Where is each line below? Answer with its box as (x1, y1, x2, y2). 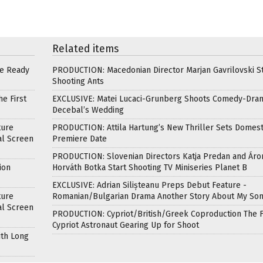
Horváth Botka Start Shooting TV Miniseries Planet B (52, 162, 247, 173)
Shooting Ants (52, 76, 104, 86)
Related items (52, 42, 119, 55)
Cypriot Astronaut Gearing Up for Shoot (52, 220, 199, 230)
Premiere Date (52, 133, 107, 144)
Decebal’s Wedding (52, 104, 124, 115)
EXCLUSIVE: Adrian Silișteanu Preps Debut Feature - (52, 180, 247, 190)
